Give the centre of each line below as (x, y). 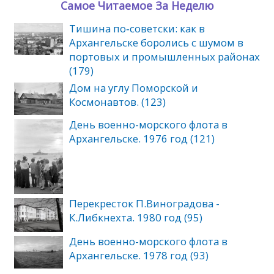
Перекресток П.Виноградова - (144, 203)
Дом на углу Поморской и (133, 88)
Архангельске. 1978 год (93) (139, 256)
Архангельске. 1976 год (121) (142, 138)
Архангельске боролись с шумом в (156, 43)
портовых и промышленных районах (164, 57)
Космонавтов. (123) (117, 102)
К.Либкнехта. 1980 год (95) (135, 217)
